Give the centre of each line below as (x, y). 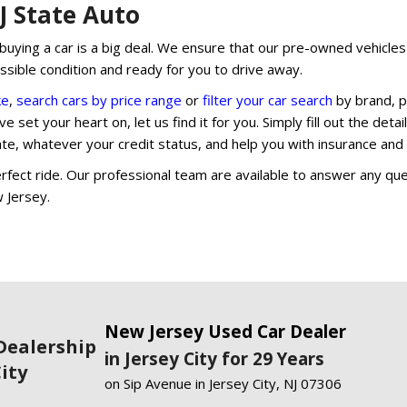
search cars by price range (99, 99)
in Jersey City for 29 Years (216, 358)
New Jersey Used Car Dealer (225, 331)
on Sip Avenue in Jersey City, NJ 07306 (223, 383)
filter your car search (266, 99)
